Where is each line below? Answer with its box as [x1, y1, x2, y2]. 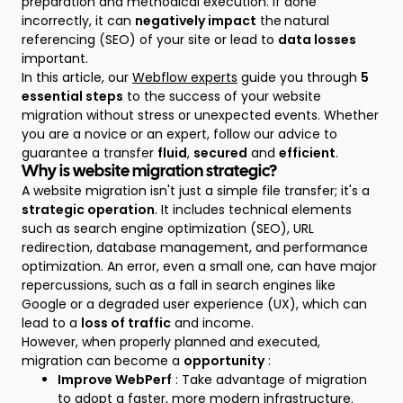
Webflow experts [132, 68, 237, 86]
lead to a [22, 314, 81, 332]
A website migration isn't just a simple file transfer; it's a [22, 182, 370, 200]
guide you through [237, 68, 361, 86]
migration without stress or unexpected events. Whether [22, 106, 379, 124]
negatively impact [135, 12, 256, 30]
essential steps [22, 87, 123, 105]
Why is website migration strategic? [22, 165, 277, 180]
